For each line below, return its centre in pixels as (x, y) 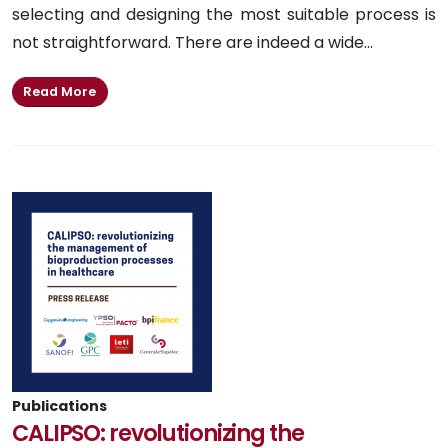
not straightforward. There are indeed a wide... (192, 42)
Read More (60, 92)
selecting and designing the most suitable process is (224, 14)
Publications (59, 406)
